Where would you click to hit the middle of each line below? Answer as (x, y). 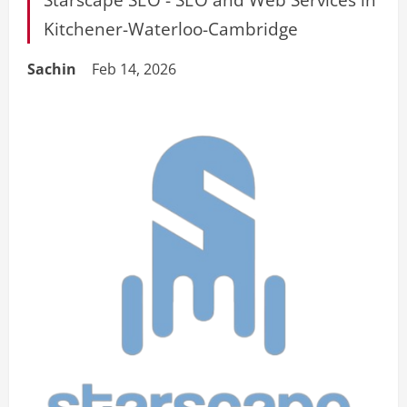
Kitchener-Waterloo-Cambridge (171, 29)
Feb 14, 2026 (136, 69)
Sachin (52, 69)
